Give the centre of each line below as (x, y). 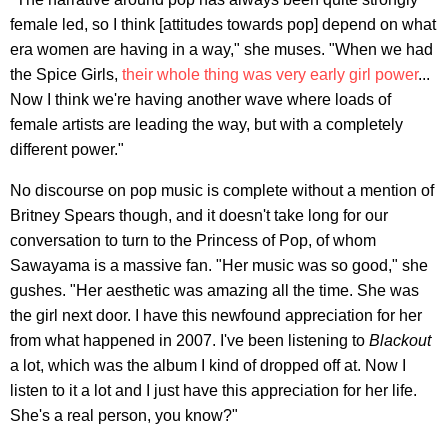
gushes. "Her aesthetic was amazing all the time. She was (214, 290)
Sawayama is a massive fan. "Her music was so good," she (219, 265)
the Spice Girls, (66, 74)
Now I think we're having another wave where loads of (200, 99)
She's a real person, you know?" (124, 415)
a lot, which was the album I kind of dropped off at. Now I (208, 365)
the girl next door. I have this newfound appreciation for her (216, 315)
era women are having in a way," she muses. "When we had (221, 49)
